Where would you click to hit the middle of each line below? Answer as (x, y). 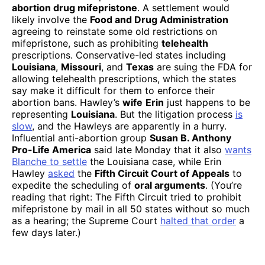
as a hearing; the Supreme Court (86, 220)
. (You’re (224, 185)
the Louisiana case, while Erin (154, 161)
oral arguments (170, 185)
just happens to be (207, 102)
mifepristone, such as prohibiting (87, 43)
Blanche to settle (49, 161)
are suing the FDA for (203, 67)
